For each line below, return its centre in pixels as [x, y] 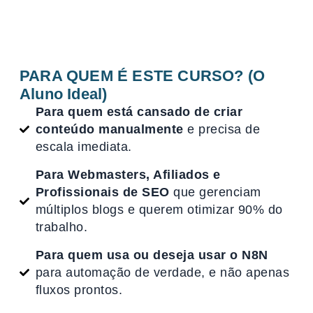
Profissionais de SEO [102, 192]
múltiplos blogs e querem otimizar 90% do [159, 209]
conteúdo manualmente [109, 129]
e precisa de [221, 129]
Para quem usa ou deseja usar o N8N [152, 255]
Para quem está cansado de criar [139, 111]
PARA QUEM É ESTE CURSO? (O [143, 75]
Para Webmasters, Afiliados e [128, 174]
